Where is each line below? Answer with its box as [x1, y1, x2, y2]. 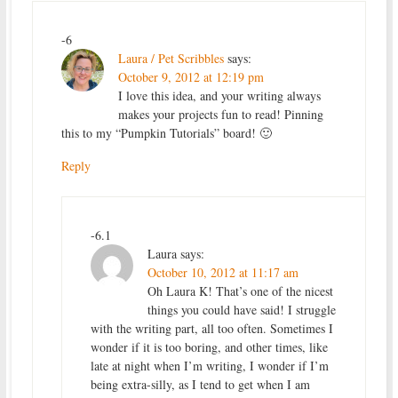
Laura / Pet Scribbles [117, 49, 224, 67]
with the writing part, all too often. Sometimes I [90, 319, 333, 337]
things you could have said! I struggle [147, 300, 336, 318]
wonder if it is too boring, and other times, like [90, 338, 328, 355]
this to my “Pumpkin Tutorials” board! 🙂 [60, 123, 272, 141]
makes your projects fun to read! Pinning [117, 105, 323, 123]
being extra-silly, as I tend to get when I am [90, 375, 310, 393]
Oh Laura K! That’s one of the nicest [147, 282, 333, 299]
